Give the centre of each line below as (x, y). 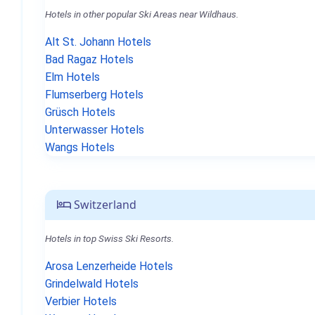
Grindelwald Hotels (92, 284)
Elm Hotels (72, 77)
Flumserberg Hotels (94, 95)
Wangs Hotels (80, 147)
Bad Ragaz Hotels (89, 59)
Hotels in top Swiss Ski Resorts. (109, 238)
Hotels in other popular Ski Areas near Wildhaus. (142, 14)
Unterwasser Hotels (95, 130)
